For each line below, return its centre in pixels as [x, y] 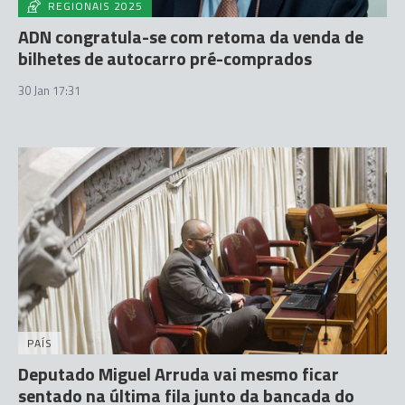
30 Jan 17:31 [49, 90]
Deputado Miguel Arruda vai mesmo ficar [179, 374]
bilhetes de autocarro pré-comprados [165, 58]
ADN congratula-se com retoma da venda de [191, 36]
